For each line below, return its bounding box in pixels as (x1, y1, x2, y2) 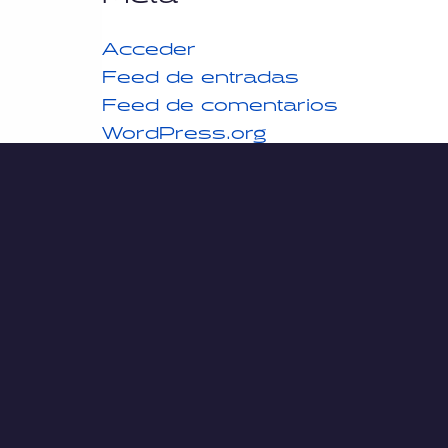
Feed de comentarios (102, 95, 338, 107)
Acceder (102, 39, 196, 51)
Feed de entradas (102, 67, 299, 79)
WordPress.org (102, 123, 266, 135)
